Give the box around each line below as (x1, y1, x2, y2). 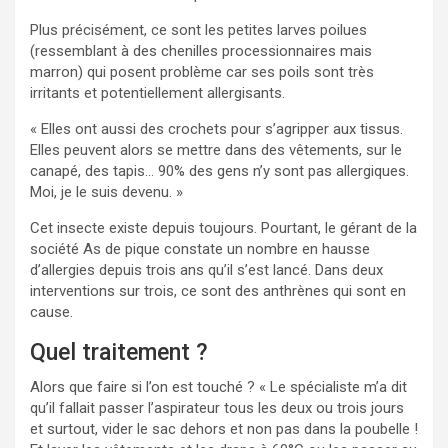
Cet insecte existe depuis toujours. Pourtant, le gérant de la (30, 219, 417, 237)
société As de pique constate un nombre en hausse (30, 240, 370, 258)
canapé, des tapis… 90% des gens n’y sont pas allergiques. (30, 162, 409, 180)
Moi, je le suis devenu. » (30, 183, 183, 201)
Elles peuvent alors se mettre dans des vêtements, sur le (30, 141, 402, 159)
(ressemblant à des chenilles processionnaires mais (30, 42, 372, 60)
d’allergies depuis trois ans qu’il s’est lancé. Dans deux (30, 261, 383, 279)
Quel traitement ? (30, 339, 208, 366)
